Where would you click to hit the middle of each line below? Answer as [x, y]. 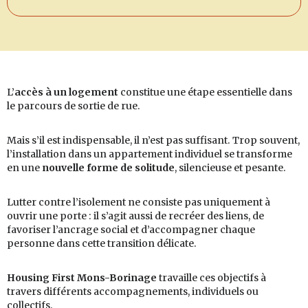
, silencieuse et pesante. [230, 168]
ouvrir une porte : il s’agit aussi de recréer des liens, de [135, 216]
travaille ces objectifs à [211, 278]
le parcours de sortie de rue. [74, 106]
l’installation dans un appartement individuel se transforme [150, 154]
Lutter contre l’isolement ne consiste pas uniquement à [139, 202]
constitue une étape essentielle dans [205, 92]
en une [24, 168]
